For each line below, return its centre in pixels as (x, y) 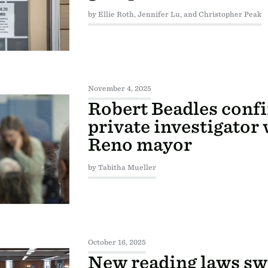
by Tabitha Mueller (122, 168)
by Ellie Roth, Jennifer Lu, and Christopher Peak (174, 15)
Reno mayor (140, 145)
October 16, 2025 (117, 242)
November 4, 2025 (119, 89)
